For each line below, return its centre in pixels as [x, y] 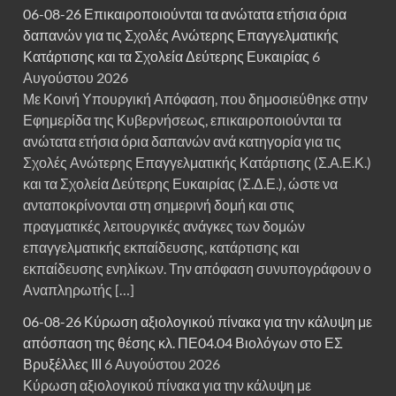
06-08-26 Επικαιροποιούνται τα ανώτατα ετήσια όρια [185, 14]
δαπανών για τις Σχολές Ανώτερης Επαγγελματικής [181, 35]
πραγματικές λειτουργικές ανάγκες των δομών [164, 226]
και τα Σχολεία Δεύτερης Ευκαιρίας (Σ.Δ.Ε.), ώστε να [180, 184]
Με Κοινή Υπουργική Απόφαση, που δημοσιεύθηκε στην [195, 99]
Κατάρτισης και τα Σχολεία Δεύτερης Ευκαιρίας [166, 57]
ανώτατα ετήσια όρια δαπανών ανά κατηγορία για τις [182, 141]
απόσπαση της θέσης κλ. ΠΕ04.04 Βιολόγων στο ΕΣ [183, 343]
